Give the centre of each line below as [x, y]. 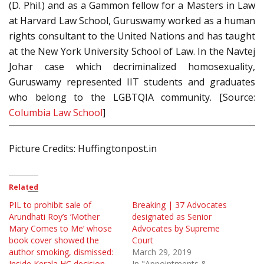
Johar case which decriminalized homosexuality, [132, 67]
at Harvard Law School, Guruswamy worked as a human [132, 21]
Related [24, 187]
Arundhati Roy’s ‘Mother [54, 217]
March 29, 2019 [162, 252]
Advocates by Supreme [176, 229]
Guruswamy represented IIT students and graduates [132, 82]
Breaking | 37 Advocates [179, 205]
